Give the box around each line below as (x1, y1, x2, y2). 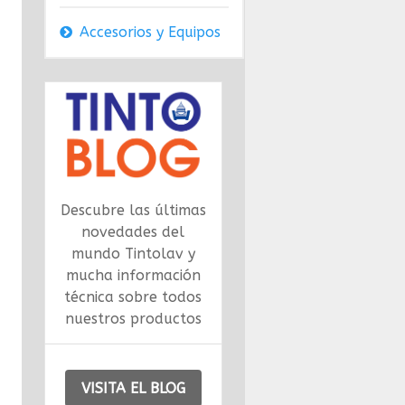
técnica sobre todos (64, 288, 202, 306)
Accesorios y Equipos (79, 24, 221, 42)
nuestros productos (64, 310, 202, 328)
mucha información (65, 267, 201, 285)
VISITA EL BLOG (80, 379, 185, 397)
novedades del (81, 223, 185, 241)
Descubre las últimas (60, 202, 206, 220)
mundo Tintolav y (71, 245, 195, 263)
